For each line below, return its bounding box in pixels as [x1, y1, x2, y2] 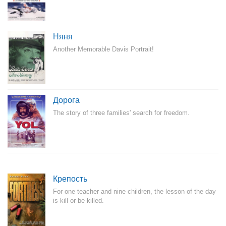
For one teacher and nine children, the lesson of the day [53, 188, 216, 195]
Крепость [53, 175, 87, 183]
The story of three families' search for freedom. [53, 109, 190, 117]
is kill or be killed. [53, 197, 104, 204]
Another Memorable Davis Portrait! [53, 45, 154, 53]
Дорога [53, 96, 80, 104]
